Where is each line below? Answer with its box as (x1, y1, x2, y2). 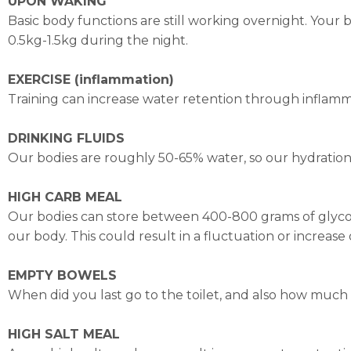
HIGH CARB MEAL (8, 190, 122, 204)
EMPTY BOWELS (8, 268, 117, 283)
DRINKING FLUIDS (8, 131, 125, 146)
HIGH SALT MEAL (8, 327, 120, 342)
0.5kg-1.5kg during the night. (8, 33, 188, 48)
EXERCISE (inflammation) (8, 72, 174, 87)
